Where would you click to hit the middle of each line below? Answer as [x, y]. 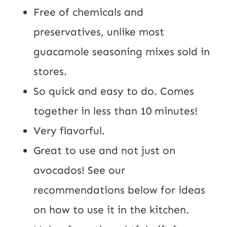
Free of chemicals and [88, 12]
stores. [52, 71]
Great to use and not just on [104, 150]
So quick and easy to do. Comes [114, 91]
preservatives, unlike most [99, 32]
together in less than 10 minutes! [117, 111]
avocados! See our [79, 170]
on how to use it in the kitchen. [113, 210]
